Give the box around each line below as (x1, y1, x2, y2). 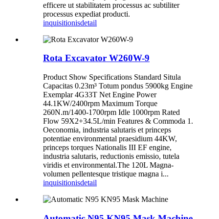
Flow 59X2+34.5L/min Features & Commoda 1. (43, 117, 193, 126)
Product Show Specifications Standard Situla (43, 73, 181, 82)
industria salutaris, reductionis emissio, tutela (43, 152, 179, 161)
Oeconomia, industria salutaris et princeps (43, 126, 171, 134)
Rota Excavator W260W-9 (43, 53, 150, 64)
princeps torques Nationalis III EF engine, (43, 143, 172, 152)
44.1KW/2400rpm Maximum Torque (43, 99, 157, 108)
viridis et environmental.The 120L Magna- (43, 161, 174, 170)
